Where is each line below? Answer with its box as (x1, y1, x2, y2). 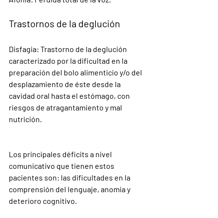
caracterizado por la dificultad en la (9, 56, 129, 65)
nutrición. (9, 114, 42, 124)
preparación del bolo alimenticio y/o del (9, 68, 144, 77)
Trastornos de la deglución (9, 18, 120, 29)
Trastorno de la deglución (40, 44, 128, 54)
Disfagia (9, 44, 36, 54)
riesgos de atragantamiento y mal (9, 103, 124, 112)
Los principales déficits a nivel (9, 149, 113, 159)
